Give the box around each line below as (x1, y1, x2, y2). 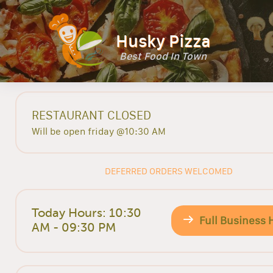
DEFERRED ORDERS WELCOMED (105, 165, 233, 177)
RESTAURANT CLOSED (32, 107, 152, 122)
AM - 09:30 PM (32, 221, 116, 235)
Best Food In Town (119, 50, 207, 63)
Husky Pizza (116, 30, 210, 52)
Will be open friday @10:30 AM (32, 125, 166, 137)
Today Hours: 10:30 (32, 206, 142, 221)
